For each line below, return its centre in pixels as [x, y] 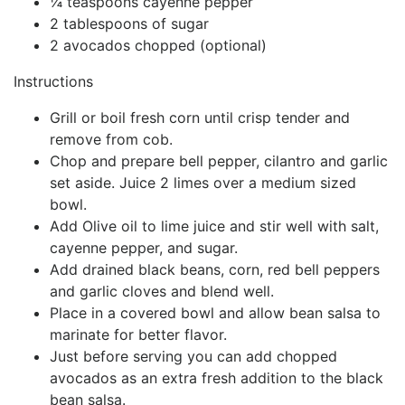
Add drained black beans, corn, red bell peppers [215, 269]
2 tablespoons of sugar [129, 23]
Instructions [53, 81]
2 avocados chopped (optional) [158, 45]
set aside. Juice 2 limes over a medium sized [203, 182]
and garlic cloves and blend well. [162, 291]
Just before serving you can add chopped [193, 356]
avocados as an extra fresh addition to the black [217, 377]
